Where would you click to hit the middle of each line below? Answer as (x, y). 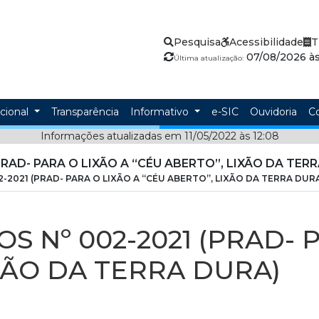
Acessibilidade (266, 42)
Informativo (161, 112)
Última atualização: (208, 58)
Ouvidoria (273, 112)
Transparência (85, 112)
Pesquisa (197, 42)
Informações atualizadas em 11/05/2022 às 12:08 (159, 136)
